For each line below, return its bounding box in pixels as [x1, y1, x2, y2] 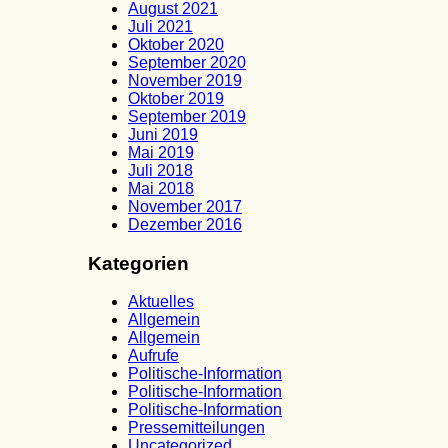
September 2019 [128, 107, 246, 125]
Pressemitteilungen [128, 419, 265, 437]
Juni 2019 [128, 125, 198, 143]
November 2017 [128, 197, 242, 215]
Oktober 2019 [128, 89, 224, 107]
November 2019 [128, 71, 242, 89]
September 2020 [128, 53, 246, 71]
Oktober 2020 [128, 35, 224, 53]
